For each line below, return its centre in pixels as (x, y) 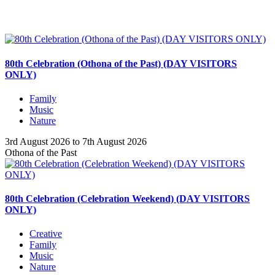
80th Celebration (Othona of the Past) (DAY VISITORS (121, 63)
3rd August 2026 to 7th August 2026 (76, 141)
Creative (46, 234)
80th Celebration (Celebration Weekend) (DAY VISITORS (127, 199)
